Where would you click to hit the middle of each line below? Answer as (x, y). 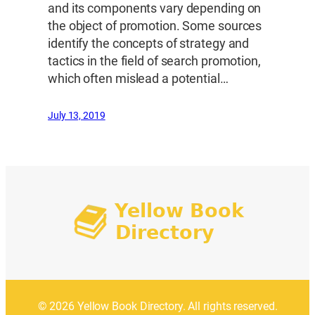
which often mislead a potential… (138, 78)
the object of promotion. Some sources (155, 26)
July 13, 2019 (77, 115)
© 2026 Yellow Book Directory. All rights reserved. (157, 306)
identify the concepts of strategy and (149, 43)
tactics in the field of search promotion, (154, 61)
